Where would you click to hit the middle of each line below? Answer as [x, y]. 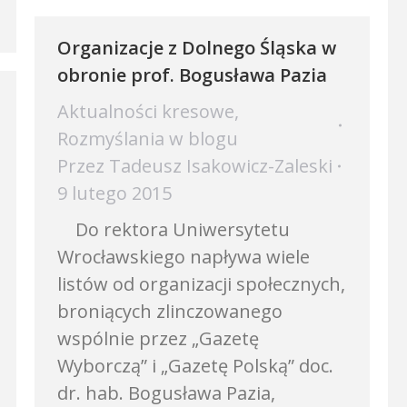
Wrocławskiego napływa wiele [184, 257]
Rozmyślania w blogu [148, 139]
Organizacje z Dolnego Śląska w [197, 48]
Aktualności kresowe [146, 111]
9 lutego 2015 [114, 193]
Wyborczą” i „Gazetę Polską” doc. [195, 366]
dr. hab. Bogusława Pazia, [166, 393]
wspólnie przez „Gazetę [158, 338]
